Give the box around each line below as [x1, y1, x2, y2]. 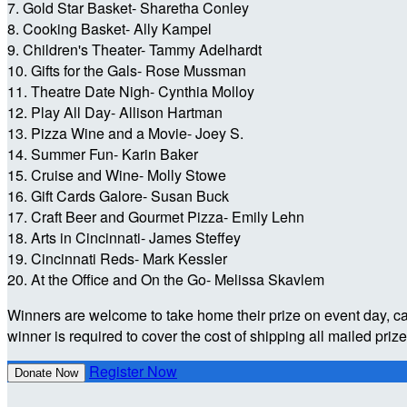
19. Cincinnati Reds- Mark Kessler [7, 248, 227, 270]
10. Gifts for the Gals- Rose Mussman [7, 60, 246, 82]
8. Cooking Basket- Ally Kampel [7, 18, 212, 40]
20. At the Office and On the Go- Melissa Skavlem [7, 269, 324, 291]
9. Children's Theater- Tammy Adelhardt [7, 39, 262, 61]
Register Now [89, 361, 177, 382]
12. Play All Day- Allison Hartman [7, 102, 223, 124]
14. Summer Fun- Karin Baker [7, 144, 198, 165]
